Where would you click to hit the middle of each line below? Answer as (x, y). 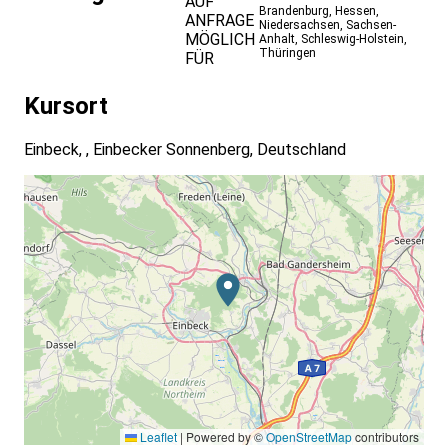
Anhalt (276, 39)
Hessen (355, 11)
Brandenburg (293, 11)
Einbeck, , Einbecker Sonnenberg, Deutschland (185, 150)
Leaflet (157, 437)
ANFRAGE (219, 21)
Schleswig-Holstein (352, 39)
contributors (385, 437)
